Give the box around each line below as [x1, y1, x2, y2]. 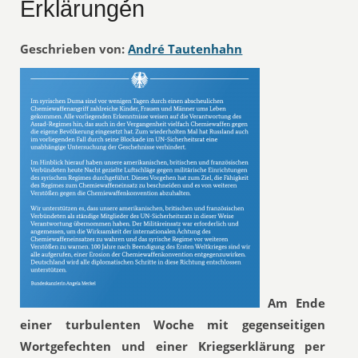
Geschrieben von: [20, 41, 125, 57]
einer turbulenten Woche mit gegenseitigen [20, 316, 325, 332]
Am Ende [268, 295, 325, 311]
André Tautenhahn [128, 41, 243, 57]
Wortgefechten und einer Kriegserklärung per [20, 338, 325, 354]
